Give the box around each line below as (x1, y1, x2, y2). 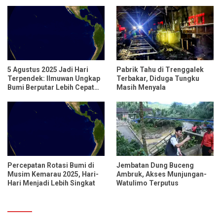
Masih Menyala (116, 83, 166, 91)
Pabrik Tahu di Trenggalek (116, 66, 204, 74)
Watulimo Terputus (116, 179, 179, 187)
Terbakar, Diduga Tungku (116, 74, 199, 82)
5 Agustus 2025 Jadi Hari (7, 66, 88, 74)
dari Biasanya (7, 92, 52, 100)
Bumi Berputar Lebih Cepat (7, 83, 94, 91)
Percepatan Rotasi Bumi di (7, 161, 94, 170)
